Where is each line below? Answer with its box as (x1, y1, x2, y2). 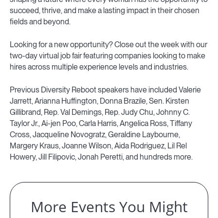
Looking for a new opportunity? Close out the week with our (10, 40, 207, 50)
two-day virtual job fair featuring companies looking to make (10, 51, 205, 61)
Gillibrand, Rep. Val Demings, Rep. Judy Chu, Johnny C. (10, 108, 190, 117)
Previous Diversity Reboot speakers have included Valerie (10, 85, 201, 95)
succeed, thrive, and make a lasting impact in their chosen (10, 6, 200, 16)
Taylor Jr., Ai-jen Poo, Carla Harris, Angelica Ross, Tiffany (10, 119, 192, 128)
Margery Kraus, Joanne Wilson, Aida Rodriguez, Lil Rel (10, 141, 187, 151)
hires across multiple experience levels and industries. (10, 62, 188, 72)
